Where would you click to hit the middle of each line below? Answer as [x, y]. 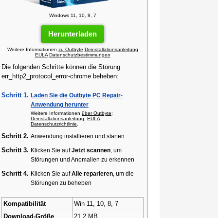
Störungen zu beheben [61, 183]
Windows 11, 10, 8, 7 [73, 15]
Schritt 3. [15, 150]
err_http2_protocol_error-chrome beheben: [60, 76]
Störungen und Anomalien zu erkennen [82, 159]
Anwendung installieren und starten [78, 136]
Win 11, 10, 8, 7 [96, 204]
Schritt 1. [15, 95]
